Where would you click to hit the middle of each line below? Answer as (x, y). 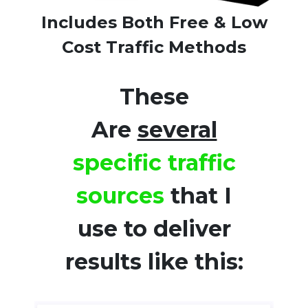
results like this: (154, 262)
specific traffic (154, 163)
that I (198, 196)
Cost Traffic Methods (154, 47)
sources (120, 196)
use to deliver (154, 229)
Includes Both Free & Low (154, 23)
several (177, 130)
